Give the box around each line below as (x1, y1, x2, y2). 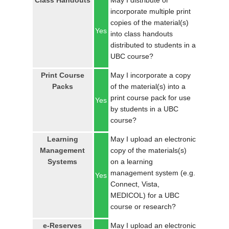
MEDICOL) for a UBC (110, 191, 179, 199)
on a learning (110, 157, 153, 166)
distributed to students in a (110, 41, 196, 49)
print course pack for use (110, 94, 191, 102)
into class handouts (110, 30, 173, 38)
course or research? (110, 202, 176, 211)
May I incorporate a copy (110, 71, 191, 79)
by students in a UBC (110, 105, 178, 113)
